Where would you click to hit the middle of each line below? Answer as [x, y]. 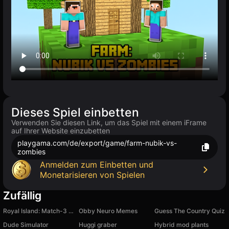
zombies [31, 152]
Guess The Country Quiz [190, 211]
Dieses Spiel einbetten [75, 113]
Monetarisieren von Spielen [92, 175]
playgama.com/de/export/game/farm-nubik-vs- [97, 143]
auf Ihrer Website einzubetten [61, 131]
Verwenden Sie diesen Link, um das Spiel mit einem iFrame [109, 123]
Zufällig [22, 196]
